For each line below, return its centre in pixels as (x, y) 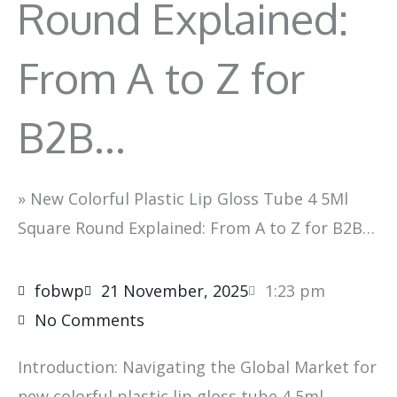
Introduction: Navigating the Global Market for (197, 367)
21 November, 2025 (175, 291)
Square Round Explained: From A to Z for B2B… (196, 228)
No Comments (90, 320)
